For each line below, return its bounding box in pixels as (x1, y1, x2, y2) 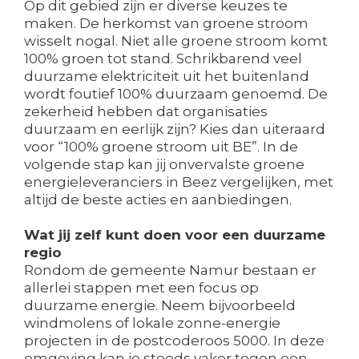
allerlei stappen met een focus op (24, 280, 259, 296)
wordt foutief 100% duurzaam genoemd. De (24, 86, 328, 103)
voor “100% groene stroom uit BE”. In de (24, 139, 298, 155)
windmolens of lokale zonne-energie (24, 315, 280, 332)
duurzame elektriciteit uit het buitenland (24, 68, 309, 85)
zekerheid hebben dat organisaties (24, 103, 268, 120)
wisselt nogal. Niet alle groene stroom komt (24, 33, 328, 50)
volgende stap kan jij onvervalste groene (24, 156, 305, 173)
